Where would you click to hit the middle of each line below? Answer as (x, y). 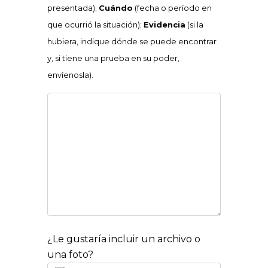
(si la (194, 25)
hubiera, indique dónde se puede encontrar (132, 41)
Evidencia (165, 25)
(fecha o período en (172, 8)
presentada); (73, 8)
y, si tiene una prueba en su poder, (113, 58)
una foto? (70, 254)
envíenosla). (70, 75)
